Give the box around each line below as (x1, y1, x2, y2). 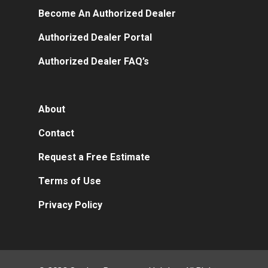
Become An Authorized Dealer (38, 8, 176, 19)
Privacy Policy (38, 199, 102, 211)
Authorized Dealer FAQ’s (38, 56, 149, 67)
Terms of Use (38, 175, 101, 187)
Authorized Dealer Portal (38, 32, 152, 43)
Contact (38, 127, 74, 139)
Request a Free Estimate (38, 151, 150, 163)
